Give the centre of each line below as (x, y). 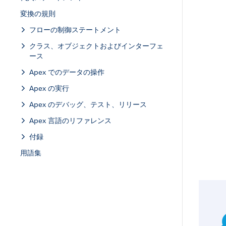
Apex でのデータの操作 (67, 72)
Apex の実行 (49, 88)
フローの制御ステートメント (75, 30)
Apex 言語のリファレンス (70, 121)
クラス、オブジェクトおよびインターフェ (96, 46)
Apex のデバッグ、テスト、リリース (88, 104)
